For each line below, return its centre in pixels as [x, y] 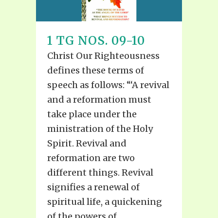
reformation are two [91, 158]
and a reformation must [99, 100]
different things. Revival [100, 173]
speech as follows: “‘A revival [108, 85]
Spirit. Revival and [87, 144]
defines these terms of [96, 71]
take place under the [92, 114]
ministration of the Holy [100, 129]
